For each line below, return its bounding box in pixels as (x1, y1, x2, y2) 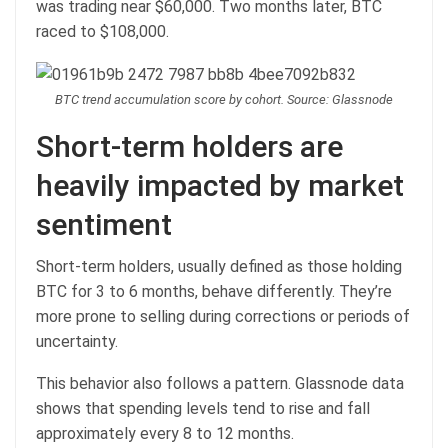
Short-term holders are (36, 129, 343, 165)
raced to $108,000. (36, 21, 169, 41)
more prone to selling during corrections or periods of (36, 307, 410, 327)
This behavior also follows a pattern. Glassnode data (36, 374, 404, 394)
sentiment (36, 207, 172, 243)
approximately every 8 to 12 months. (36, 424, 298, 444)
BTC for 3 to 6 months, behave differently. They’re (36, 282, 392, 302)
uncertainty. (36, 332, 122, 352)
